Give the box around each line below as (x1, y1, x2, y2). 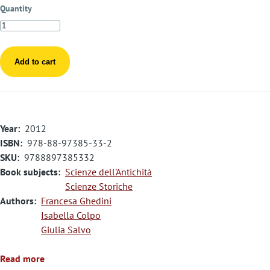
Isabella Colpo (41, 209, 101, 221)
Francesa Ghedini (41, 194, 111, 207)
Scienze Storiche (65, 180, 133, 192)
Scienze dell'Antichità (65, 165, 152, 178)
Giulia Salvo (41, 223, 91, 236)
